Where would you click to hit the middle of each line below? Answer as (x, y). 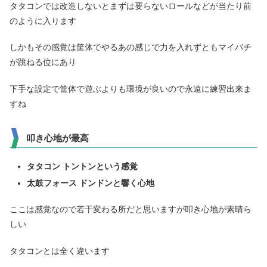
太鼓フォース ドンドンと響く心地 (90, 183)
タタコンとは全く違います (60, 251)
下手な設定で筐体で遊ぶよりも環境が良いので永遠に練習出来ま (131, 89)
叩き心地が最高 (58, 138)
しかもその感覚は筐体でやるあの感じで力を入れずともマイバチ (131, 47)
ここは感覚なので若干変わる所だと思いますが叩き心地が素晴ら (131, 209)
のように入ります (43, 21)
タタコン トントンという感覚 (82, 166)
